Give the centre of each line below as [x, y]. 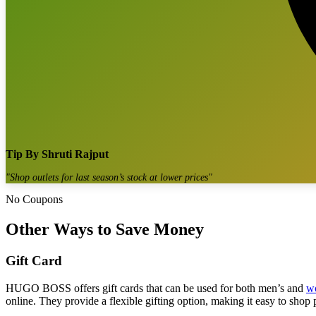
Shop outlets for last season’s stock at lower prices [109, 177]
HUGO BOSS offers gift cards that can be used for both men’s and [156, 288]
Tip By [22, 154]
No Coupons [34, 200]
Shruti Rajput [75, 154]
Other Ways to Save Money [105, 230]
